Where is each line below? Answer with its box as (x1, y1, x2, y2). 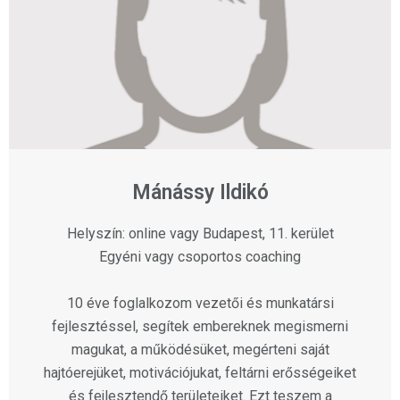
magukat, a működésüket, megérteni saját (71, 341, 329, 359)
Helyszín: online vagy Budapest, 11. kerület (66, 225, 334, 243)
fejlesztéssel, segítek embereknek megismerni (52, 318, 348, 336)
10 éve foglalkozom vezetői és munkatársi (66, 295, 334, 312)
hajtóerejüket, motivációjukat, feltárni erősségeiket (44, 364, 356, 382)
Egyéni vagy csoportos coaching (99, 248, 301, 266)
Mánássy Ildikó (131, 180, 269, 205)
